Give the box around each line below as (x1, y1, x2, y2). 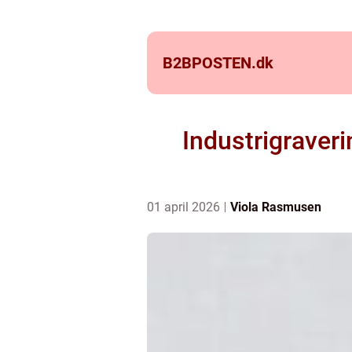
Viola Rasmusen (230, 200, 321, 214)
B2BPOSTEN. (163, 53, 256, 72)
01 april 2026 (147, 200, 223, 214)
